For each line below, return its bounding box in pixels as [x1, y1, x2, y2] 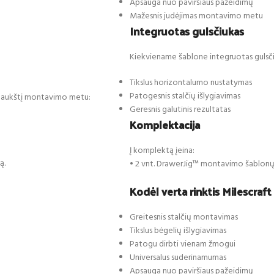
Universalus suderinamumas [130, 250, 226, 265]
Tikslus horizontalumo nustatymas [130, 75, 252, 90]
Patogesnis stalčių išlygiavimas [130, 89, 240, 103]
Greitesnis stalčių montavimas [130, 210, 238, 224]
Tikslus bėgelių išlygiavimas [130, 223, 226, 238]
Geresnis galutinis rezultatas [130, 102, 231, 117]
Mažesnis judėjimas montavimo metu [130, 9, 263, 23]
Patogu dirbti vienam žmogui [130, 237, 235, 251]
